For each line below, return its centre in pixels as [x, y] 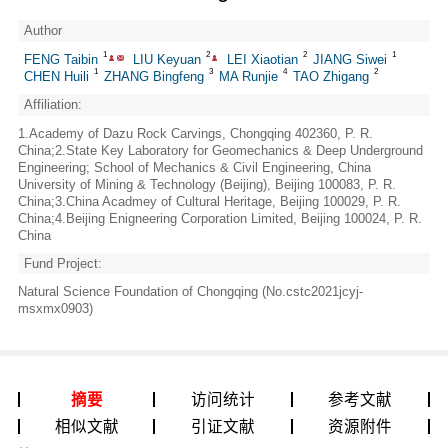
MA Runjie [248, 77]
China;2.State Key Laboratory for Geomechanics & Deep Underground [220, 150]
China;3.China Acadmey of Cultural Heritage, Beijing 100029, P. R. [209, 201]
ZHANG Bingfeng [153, 77]
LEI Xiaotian [262, 60]
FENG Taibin [60, 60]
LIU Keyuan [167, 60]
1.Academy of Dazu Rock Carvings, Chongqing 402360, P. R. [195, 133]
